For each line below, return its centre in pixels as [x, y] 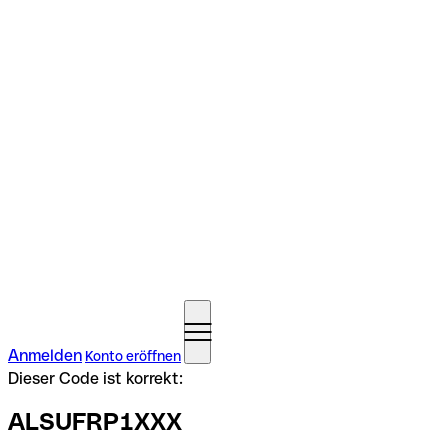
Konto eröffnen [133, 356]
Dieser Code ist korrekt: [95, 378]
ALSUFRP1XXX [95, 421]
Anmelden [45, 355]
